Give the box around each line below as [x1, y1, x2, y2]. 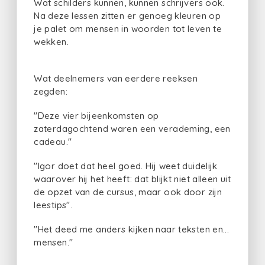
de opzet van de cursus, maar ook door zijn [34, 186, 222, 198]
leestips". [34, 199, 72, 211]
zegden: [34, 86, 67, 98]
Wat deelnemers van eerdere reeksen [34, 73, 198, 85]
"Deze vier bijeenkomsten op [34, 110, 159, 122]
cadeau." [34, 136, 72, 148]
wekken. [34, 35, 72, 47]
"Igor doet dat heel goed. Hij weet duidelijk [34, 160, 218, 172]
